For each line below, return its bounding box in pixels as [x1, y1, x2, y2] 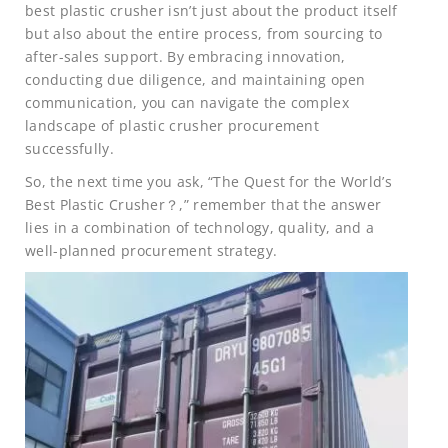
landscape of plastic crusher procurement [25, 116, 320, 136]
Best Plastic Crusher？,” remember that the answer [25, 195, 382, 215]
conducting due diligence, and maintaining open [25, 70, 366, 90]
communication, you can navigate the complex [25, 93, 349, 113]
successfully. [25, 139, 114, 159]
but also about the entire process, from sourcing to [25, 24, 383, 44]
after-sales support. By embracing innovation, [25, 47, 346, 67]
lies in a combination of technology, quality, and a [25, 218, 375, 238]
